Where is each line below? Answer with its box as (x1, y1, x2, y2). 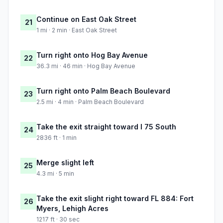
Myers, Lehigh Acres (36, 204, 109, 213)
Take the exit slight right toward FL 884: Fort (36, 194, 194, 203)
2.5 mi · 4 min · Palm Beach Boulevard (36, 98, 144, 106)
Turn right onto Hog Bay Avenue (36, 51, 148, 60)
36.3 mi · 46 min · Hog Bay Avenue (36, 62, 135, 70)
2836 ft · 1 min (36, 134, 77, 142)
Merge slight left (36, 158, 94, 167)
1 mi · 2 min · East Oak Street (36, 26, 117, 34)
